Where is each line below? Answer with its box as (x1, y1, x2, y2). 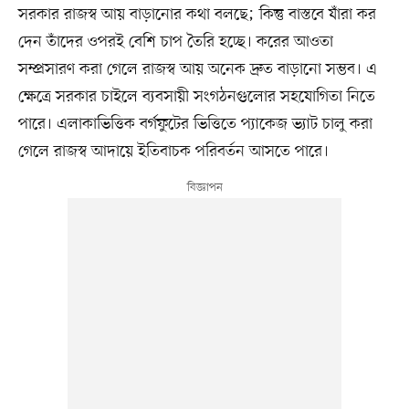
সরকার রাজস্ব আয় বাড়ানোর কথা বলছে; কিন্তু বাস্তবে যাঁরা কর (17, 4, 376, 26)
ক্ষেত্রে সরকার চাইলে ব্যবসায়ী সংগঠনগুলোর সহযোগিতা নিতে (17, 86, 375, 109)
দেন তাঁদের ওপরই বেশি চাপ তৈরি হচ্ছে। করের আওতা (17, 31, 333, 54)
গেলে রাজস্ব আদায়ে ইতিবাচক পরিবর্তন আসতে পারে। (17, 141, 329, 163)
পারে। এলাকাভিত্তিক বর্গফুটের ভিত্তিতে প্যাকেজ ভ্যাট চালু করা (17, 113, 372, 136)
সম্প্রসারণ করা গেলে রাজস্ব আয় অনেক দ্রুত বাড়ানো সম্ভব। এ (17, 58, 377, 81)
